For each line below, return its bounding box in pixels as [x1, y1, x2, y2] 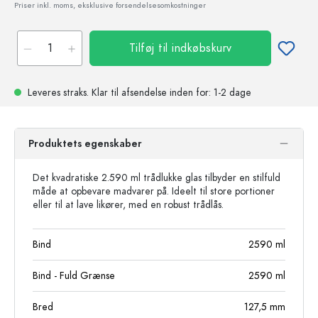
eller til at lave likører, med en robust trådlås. [33, 197, 224, 212]
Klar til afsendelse [92, 85, 167, 99]
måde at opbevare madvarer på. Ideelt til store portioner [33, 184, 275, 198]
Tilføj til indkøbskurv [128, 40, 232, 56]
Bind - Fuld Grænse [33, 268, 115, 283]
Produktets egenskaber [28, 136, 142, 150]
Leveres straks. [25, 85, 92, 99]
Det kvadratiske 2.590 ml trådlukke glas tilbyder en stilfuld [33, 170, 280, 185]
